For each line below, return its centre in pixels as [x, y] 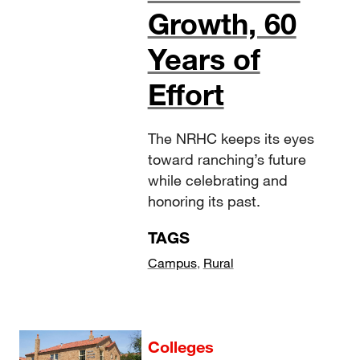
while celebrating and [217, 180]
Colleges [180, 347]
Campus [172, 263]
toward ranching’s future [227, 160]
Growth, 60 [222, 24]
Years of [204, 59]
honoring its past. [204, 201]
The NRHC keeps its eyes [231, 139]
